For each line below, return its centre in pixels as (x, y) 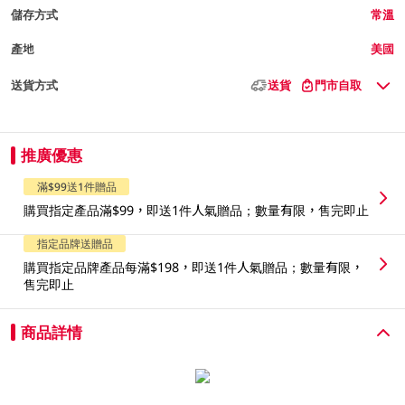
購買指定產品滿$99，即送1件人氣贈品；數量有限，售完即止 (197, 210)
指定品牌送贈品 (75, 244)
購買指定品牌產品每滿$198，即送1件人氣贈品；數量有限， (194, 268)
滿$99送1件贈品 (76, 187)
